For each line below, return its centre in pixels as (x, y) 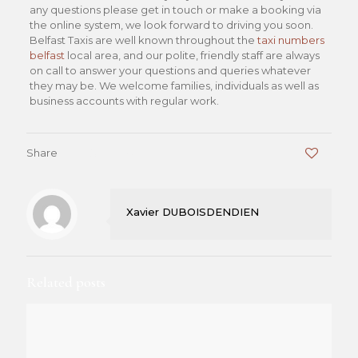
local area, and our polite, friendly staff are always (192, 55)
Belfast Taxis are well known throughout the (143, 40)
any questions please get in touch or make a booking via (175, 10)
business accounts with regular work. (124, 101)
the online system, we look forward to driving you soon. (171, 25)
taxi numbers (290, 40)
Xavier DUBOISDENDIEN (193, 212)
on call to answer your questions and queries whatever (170, 70)
